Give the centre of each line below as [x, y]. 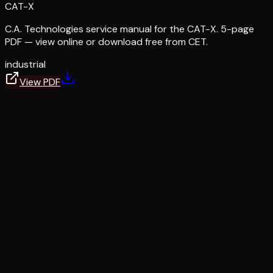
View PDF [40, 82]
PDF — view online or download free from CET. [106, 41]
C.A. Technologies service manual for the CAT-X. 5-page [129, 29]
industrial [25, 64]
